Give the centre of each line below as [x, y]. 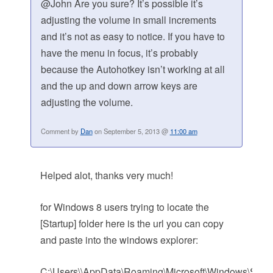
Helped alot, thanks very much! [106, 175]
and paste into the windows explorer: [119, 240]
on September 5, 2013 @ [131, 131]
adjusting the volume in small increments [128, 20]
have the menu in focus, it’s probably [119, 53]
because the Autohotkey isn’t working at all [133, 69]
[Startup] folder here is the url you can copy [132, 224]
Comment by [60, 131]
